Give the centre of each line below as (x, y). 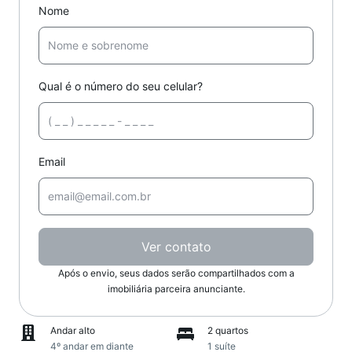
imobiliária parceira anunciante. (176, 289)
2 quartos (228, 330)
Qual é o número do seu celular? (121, 86)
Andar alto (73, 330)
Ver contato (176, 247)
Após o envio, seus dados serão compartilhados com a (176, 273)
